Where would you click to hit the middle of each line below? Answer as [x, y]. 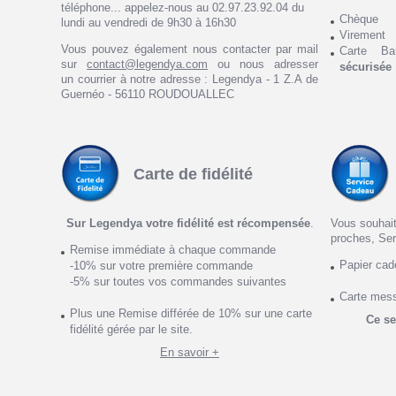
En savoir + [190, 352]
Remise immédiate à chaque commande [173, 250]
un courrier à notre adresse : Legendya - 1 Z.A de [190, 80]
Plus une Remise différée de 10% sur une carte [191, 313]
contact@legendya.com [148, 65]
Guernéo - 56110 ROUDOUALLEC [148, 95]
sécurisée [366, 67]
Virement [363, 35]
